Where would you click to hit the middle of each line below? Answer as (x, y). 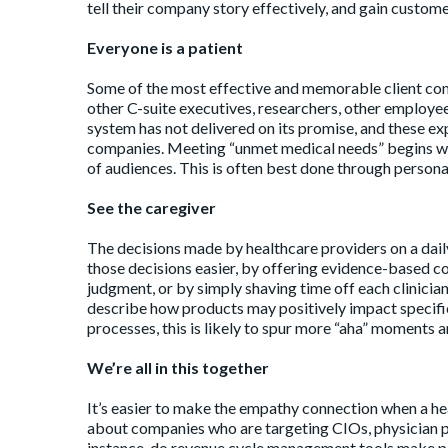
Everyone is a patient (165, 47)
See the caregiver (151, 207)
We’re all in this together (178, 367)
